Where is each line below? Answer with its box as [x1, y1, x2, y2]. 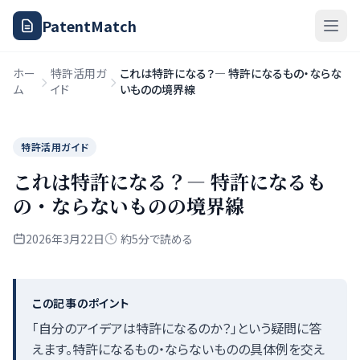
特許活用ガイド [21, 140, 89, 153]
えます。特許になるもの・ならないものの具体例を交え [32, 339, 325, 358]
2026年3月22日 [26, 231, 104, 247]
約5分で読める [121, 231, 193, 247]
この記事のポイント [32, 295, 129, 311]
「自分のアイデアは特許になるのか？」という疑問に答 [32, 318, 321, 337]
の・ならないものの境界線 [13, 191, 244, 219]
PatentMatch [42, 15, 137, 36]
